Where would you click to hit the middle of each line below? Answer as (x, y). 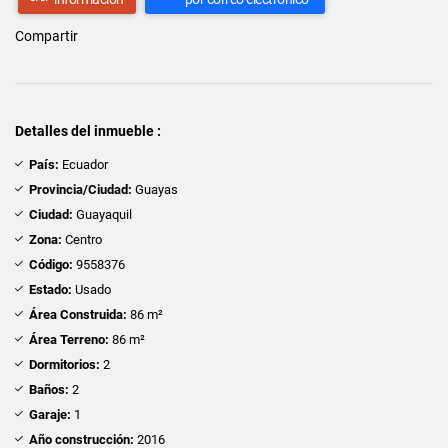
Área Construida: (78, 314)
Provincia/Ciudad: (80, 189)
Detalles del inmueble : (88, 130)
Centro (82, 239)
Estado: (50, 289)
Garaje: (50, 414)
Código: (51, 264)
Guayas (155, 189)
